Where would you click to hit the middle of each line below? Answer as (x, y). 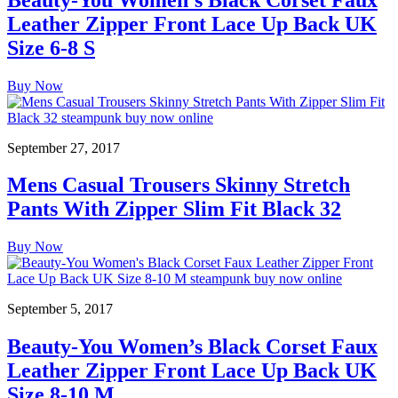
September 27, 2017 (64, 147)
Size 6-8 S (51, 48)
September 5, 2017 (60, 309)
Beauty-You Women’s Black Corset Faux (192, 347)
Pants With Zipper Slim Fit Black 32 (174, 209)
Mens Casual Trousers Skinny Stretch (179, 185)
